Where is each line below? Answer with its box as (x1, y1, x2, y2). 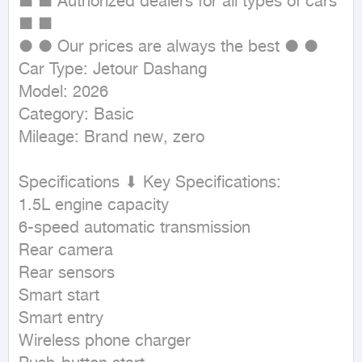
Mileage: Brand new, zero (19, 128, 204, 148)
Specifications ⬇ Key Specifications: (19, 174, 281, 193)
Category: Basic (19, 106, 134, 125)
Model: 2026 (19, 83, 108, 103)
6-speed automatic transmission (19, 219, 250, 238)
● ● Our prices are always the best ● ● (19, 38, 318, 57)
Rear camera (19, 242, 113, 261)
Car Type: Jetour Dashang (19, 61, 207, 80)
